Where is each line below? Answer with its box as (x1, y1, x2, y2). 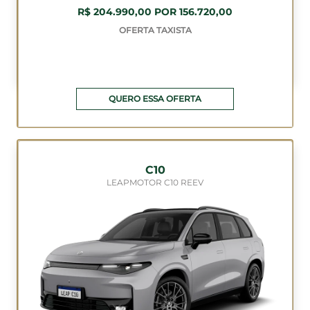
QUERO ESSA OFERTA (108, 93, 201, 104)
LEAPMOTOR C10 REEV (107, 176, 203, 188)
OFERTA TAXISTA (118, 25, 192, 36)
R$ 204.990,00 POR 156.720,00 (77, 6, 232, 19)
